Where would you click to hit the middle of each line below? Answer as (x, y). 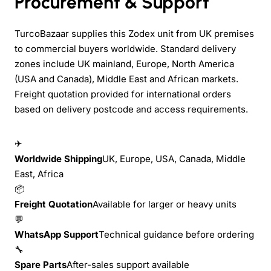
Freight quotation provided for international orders (123, 94)
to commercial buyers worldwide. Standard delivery (125, 48)
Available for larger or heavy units (165, 204)
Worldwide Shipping (58, 158)
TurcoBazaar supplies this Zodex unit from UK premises (134, 33)
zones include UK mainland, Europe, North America (124, 64)
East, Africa (39, 174)
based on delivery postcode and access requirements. (131, 109)
